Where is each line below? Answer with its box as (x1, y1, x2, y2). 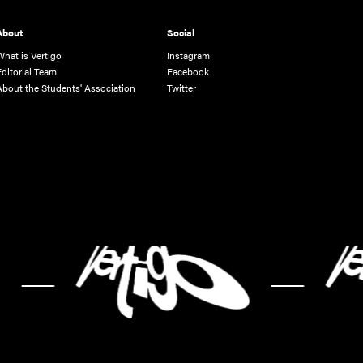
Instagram (167, 47, 211, 62)
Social (167, 24, 195, 40)
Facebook (167, 63, 210, 79)
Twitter (167, 79, 197, 95)
